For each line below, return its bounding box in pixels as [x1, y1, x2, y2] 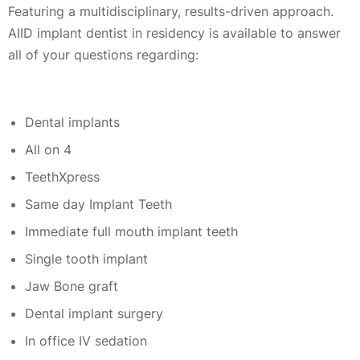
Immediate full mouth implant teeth [24, 223, 238, 239]
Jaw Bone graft [24, 277, 118, 294]
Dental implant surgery [24, 305, 163, 321]
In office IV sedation [24, 332, 147, 349]
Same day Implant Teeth [24, 195, 172, 212]
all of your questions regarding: [8, 47, 198, 63]
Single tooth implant [24, 250, 148, 267]
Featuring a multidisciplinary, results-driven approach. [8, 3, 333, 20]
